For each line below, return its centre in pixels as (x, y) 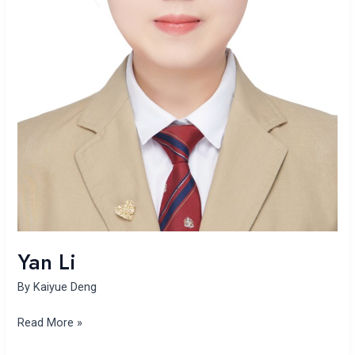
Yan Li (47, 261)
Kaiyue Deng (65, 287)
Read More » (50, 322)
